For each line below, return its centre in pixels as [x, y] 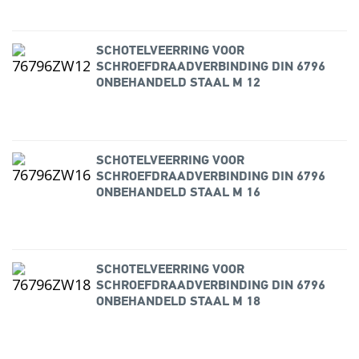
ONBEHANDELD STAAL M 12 [178, 84]
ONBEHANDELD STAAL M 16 [178, 193]
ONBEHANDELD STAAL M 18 [178, 303]
